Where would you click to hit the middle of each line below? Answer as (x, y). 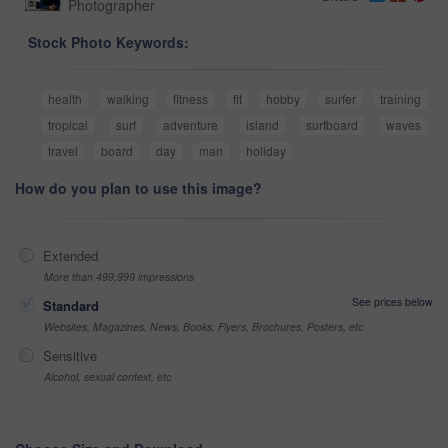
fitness (190, 99)
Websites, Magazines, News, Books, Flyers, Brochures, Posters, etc (203, 327)
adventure (191, 125)
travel (63, 151)
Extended (70, 256)
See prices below (392, 302)
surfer (340, 99)
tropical (68, 125)
